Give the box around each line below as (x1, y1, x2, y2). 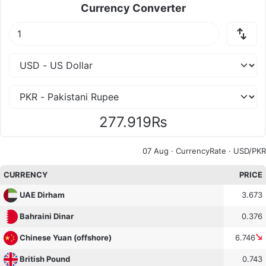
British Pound (20, 254, 71, 264)
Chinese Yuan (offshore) (20, 233, 112, 243)
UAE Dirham (20, 190, 65, 200)
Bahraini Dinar (20, 211, 74, 221)
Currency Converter (80, 2, 186, 15)
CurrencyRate (176, 145, 226, 156)
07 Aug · (142, 145, 176, 156)
